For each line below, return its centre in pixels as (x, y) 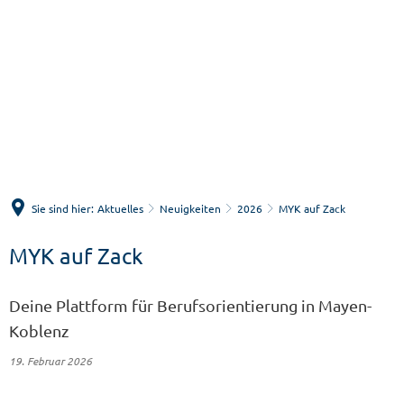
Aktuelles (120, 208)
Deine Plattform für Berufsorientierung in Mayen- (190, 305)
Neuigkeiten (190, 208)
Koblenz (39, 331)
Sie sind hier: (63, 208)
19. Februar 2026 (53, 361)
